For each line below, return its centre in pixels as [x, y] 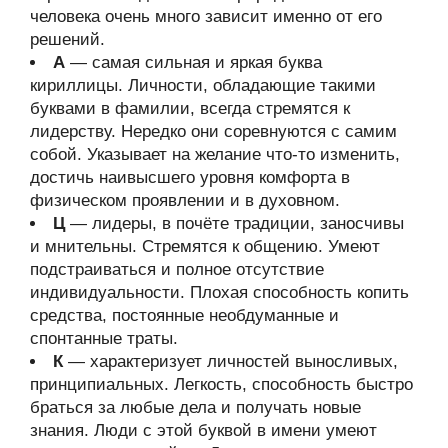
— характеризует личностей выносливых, [230, 361]
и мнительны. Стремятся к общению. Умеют [205, 246]
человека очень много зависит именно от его [206, 16]
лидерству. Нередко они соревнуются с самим [213, 131]
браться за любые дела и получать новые [195, 407]
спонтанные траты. [104, 338]
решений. [67, 39]
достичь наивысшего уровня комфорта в [190, 177]
